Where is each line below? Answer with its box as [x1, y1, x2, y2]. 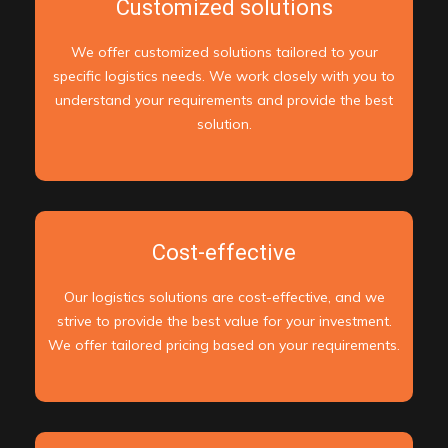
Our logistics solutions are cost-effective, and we [63, 288, 385, 307]
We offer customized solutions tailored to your [70, 43, 378, 62]
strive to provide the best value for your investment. [56, 312, 392, 331]
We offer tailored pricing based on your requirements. [48, 336, 400, 355]
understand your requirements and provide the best [55, 91, 393, 110]
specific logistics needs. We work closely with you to [53, 67, 395, 86]
